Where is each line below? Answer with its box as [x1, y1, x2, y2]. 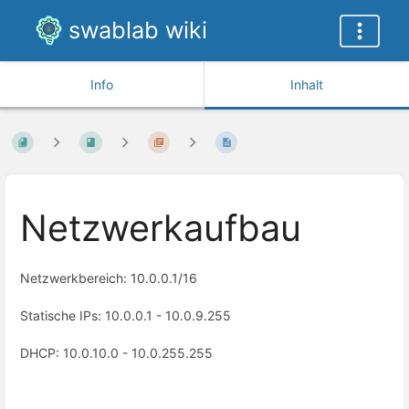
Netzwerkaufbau [20, 206, 301, 251]
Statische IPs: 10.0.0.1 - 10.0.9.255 [20, 308, 231, 323]
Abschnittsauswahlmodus [26, 382, 177, 398]
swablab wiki [68, 16, 207, 44]
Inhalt [290, 77, 323, 92]
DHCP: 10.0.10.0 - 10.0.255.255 [20, 345, 213, 362]
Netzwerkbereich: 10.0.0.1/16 [20, 269, 197, 286]
